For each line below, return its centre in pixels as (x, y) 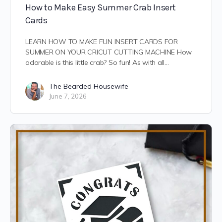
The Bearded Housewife (89, 86)
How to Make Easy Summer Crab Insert (101, 8)
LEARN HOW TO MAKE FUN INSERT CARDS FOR (102, 42)
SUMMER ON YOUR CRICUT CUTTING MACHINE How (109, 52)
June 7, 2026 (68, 96)
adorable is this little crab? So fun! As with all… (97, 63)
